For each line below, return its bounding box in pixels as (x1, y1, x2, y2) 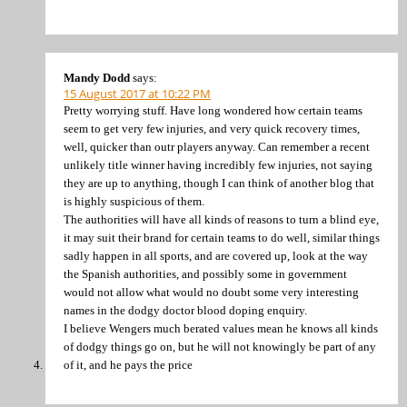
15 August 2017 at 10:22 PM (64, 84, 211, 102)
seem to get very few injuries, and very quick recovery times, (64, 121, 360, 135)
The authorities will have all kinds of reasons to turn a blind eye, (64, 212, 379, 226)
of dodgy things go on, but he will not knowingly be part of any (64, 339, 376, 353)
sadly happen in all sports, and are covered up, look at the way (64, 248, 368, 263)
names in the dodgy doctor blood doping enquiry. (64, 303, 307, 317)
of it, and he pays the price (64, 357, 193, 372)
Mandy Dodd (64, 70, 130, 84)
